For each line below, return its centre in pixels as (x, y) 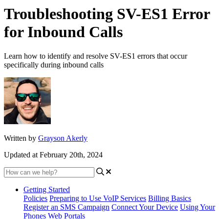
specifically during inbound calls (54, 65)
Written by (21, 138)
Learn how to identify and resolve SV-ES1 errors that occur (96, 56)
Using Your (197, 207)
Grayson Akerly (63, 138)
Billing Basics (170, 198)
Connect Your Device (145, 207)
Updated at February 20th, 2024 (53, 154)
